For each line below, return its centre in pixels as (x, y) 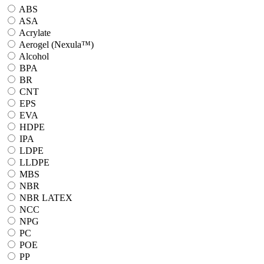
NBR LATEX (46, 198)
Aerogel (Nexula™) (56, 45)
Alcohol (34, 57)
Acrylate (35, 33)
